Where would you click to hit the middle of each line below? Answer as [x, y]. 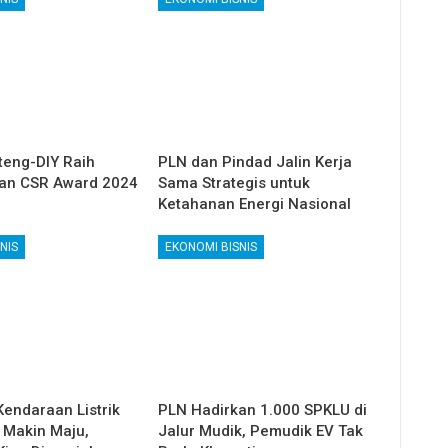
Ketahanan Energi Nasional [255, 204]
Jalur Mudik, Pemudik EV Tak [261, 431]
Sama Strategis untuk [234, 183]
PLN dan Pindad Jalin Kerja [255, 162]
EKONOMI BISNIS [211, 247]
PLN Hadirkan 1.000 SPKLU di [263, 410]
